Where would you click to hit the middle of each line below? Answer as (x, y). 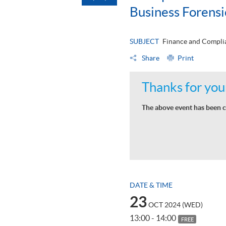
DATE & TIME (151, 185)
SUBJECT (144, 42)
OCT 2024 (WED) (176, 205)
